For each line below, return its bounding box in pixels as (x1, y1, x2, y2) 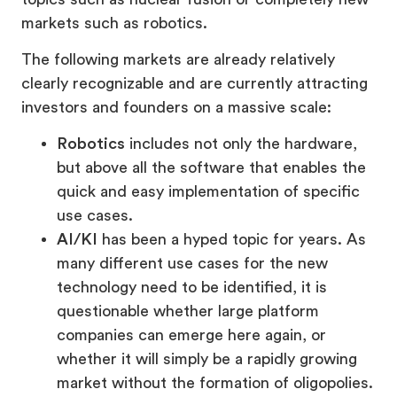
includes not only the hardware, (125, 136, 357, 152)
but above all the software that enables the (57, 160, 366, 176)
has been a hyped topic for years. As (97, 231, 366, 248)
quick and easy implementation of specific (57, 183, 360, 200)
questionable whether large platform (57, 303, 319, 320)
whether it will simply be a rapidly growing (57, 351, 357, 368)
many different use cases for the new (57, 255, 328, 272)
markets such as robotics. (21, 15, 207, 32)
